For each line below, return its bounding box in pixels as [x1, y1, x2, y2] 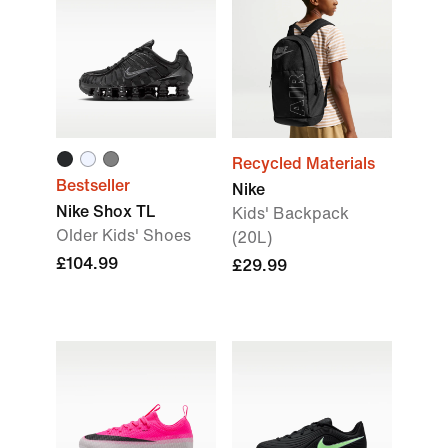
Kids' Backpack [232, 205, 349, 222]
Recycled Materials [232, 155, 375, 172]
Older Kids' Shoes [56, 227, 191, 244]
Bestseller [56, 177, 130, 194]
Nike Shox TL [56, 203, 155, 220]
